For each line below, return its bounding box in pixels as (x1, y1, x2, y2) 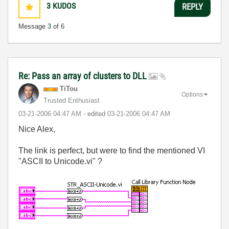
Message (18, 22, 48, 30)
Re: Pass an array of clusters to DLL (18, 71, 149, 81)
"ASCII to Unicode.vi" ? (18, 157, 102, 166)
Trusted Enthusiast (43, 97, 100, 104)
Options (181, 90, 203, 98)
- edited (83, 110, 107, 118)
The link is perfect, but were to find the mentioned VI (18, 146, 205, 155)
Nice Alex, (18, 125, 55, 133)
